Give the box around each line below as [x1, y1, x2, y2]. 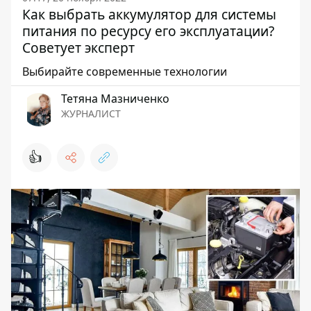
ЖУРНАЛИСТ [61, 107, 121, 120]
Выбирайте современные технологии [22, 64, 227, 79]
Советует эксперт [22, 38, 135, 57]
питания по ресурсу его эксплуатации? [22, 22, 274, 40]
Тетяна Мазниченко [61, 91, 169, 106]
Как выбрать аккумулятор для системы [22, 5, 276, 24]
